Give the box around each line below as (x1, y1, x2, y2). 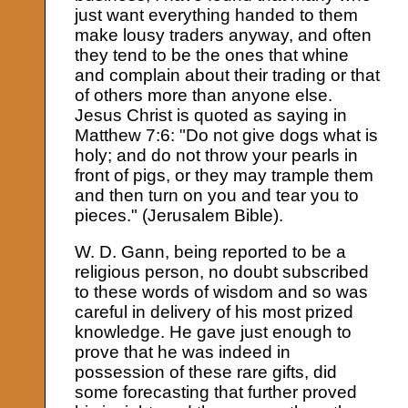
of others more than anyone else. (75, 85, 333, 105)
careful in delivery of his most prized (75, 301, 354, 321)
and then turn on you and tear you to (75, 185, 360, 205)
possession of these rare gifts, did (75, 362, 338, 382)
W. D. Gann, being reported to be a (75, 241, 347, 261)
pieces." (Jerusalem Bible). (75, 205, 284, 225)
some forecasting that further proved (75, 382, 358, 402)
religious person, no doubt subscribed (75, 261, 370, 281)
